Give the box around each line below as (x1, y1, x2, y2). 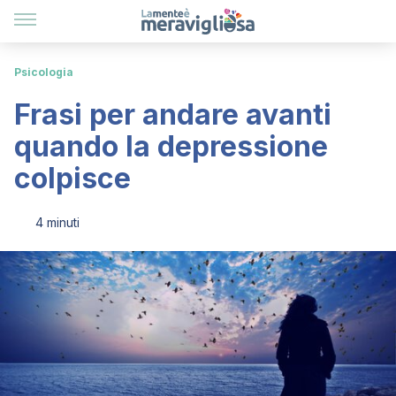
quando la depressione (14, 129, 328, 164)
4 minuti (35, 215, 80, 230)
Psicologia (14, 65, 73, 79)
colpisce (14, 161, 131, 195)
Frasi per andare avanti (14, 97, 331, 132)
